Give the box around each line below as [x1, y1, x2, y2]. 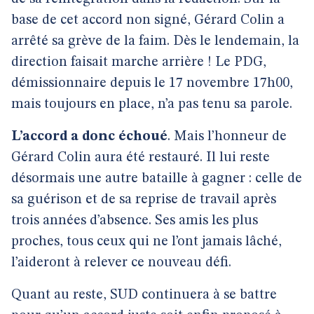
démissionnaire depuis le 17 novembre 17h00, [11, 76, 293, 90]
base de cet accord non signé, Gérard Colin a [11, 13, 285, 27]
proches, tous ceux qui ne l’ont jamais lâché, [11, 235, 282, 249]
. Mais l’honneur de [168, 130, 287, 144]
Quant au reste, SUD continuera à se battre [11, 288, 277, 302]
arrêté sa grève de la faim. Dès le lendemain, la [11, 34, 299, 48]
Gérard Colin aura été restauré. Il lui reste [11, 151, 270, 165]
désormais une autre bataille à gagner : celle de [11, 172, 302, 186]
